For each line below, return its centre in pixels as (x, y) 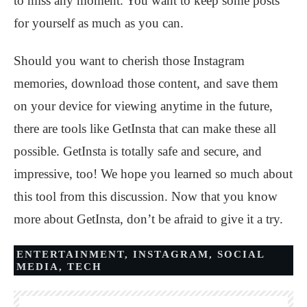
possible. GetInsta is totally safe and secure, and (138, 151)
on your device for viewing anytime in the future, (143, 106)
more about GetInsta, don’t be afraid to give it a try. (148, 219)
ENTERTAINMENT (71, 255)
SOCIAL (241, 255)
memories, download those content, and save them (146, 84)
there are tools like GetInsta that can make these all (145, 129)
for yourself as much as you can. (99, 23)
